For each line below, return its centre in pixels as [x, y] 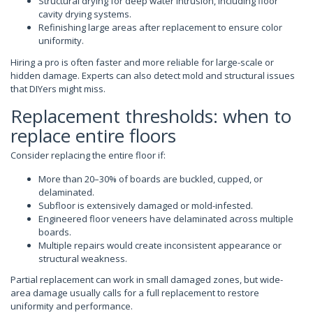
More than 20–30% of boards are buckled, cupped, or [151, 179]
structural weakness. [83, 258]
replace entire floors [93, 135]
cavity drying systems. [85, 14]
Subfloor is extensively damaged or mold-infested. [146, 205]
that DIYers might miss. [58, 88]
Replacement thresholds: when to [151, 116]
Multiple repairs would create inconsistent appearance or [160, 245]
